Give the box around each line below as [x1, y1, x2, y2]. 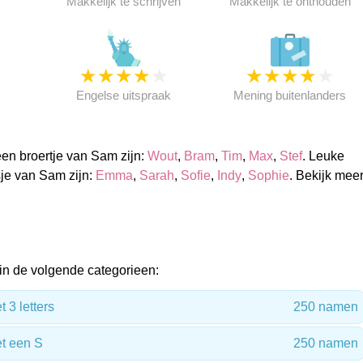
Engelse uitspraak [76, 88, 172, 102]
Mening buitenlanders [233, 88, 347, 102]
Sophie [247, 169, 289, 182]
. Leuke [301, 149, 344, 163]
